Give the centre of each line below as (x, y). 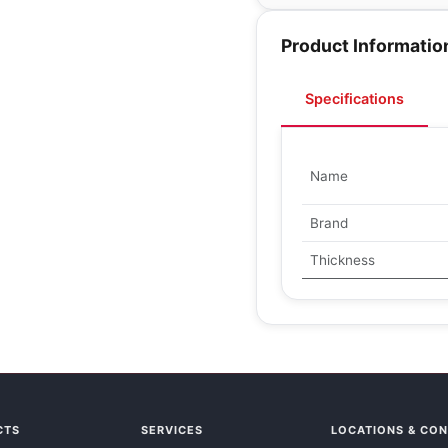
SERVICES (172, 430)
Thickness (342, 260)
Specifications (354, 98)
